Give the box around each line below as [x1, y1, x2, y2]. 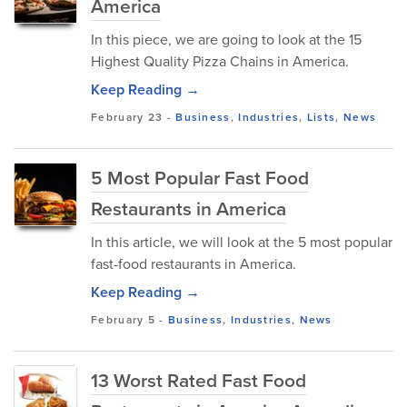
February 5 [91, 312, 155, 328]
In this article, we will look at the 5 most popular [91, 232, 392, 253]
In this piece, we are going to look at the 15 [91, 29, 362, 50]
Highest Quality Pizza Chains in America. [91, 51, 349, 72]
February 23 [91, 109, 164, 125]
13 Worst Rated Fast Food [91, 366, 306, 394]
